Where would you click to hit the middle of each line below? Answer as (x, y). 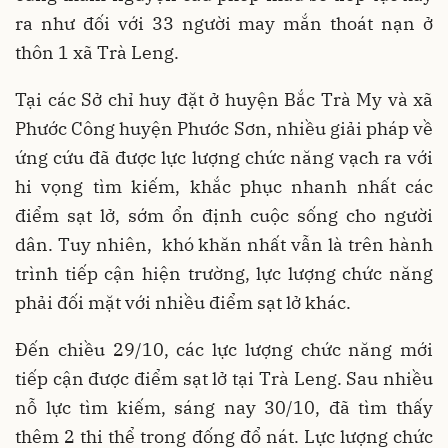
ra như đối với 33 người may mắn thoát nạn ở (224, 23)
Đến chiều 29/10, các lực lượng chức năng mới (224, 349)
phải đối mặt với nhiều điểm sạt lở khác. (183, 302)
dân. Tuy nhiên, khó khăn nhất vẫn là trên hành (224, 244)
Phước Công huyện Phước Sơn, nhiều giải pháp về (224, 128)
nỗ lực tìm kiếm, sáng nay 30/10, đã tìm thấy (224, 407)
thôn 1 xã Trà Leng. (97, 52)
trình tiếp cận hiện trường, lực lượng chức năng (224, 273)
